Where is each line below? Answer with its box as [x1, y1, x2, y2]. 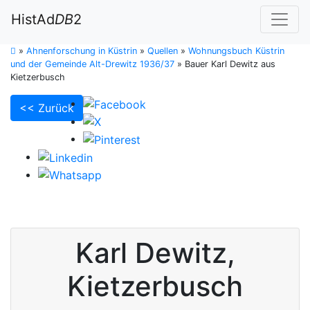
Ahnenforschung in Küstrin [26, 46, 137, 56]
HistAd [11, 11, 55, 28]
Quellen [147, 46, 178, 56]
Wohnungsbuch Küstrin [188, 46, 284, 56]
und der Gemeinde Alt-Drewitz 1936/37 [10, 59, 174, 69]
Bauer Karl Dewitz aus [185, 59, 275, 69]
